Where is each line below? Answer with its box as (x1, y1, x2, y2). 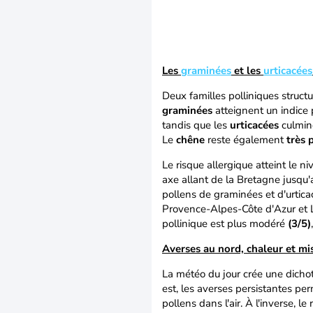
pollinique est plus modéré (162, 217, 288, 231)
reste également (208, 133, 286, 147)
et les (231, 64, 263, 78)
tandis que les (162, 118, 230, 132)
